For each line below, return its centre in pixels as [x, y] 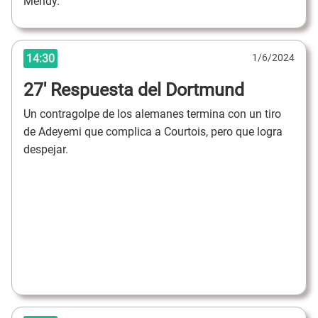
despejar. [47, 150]
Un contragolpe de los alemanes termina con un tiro [152, 114]
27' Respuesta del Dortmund [134, 89]
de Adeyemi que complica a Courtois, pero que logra [153, 132]
